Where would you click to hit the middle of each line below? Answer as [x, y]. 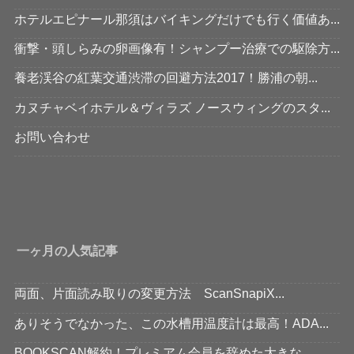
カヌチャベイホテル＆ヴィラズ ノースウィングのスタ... [172, 107]
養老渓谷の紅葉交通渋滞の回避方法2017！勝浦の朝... [166, 78]
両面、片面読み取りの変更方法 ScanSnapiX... [149, 294]
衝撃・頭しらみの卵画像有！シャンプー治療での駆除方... [177, 48]
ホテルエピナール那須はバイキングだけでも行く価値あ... [177, 19]
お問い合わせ [52, 136]
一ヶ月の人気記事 [68, 251]
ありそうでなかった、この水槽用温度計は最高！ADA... [171, 323]
